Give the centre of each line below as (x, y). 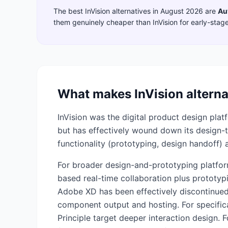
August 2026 (182, 11)
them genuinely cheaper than (103, 22)
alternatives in (135, 11)
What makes (96, 94)
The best (69, 11)
